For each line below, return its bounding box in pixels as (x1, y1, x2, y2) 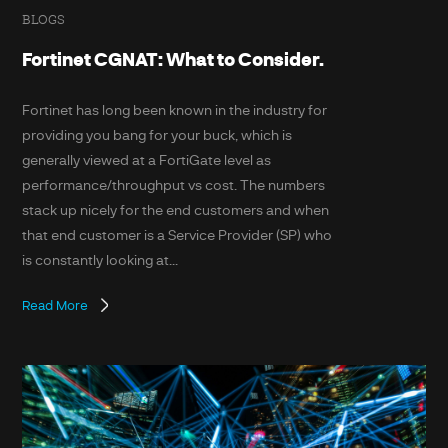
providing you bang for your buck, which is (22, 124, 293, 144)
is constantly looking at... (22, 249, 179, 269)
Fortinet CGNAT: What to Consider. (22, 47, 325, 72)
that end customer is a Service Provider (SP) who (22, 224, 333, 244)
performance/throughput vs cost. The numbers (22, 174, 326, 194)
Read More (22, 297, 89, 314)
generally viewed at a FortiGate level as (22, 149, 272, 169)
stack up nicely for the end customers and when (22, 199, 330, 219)
